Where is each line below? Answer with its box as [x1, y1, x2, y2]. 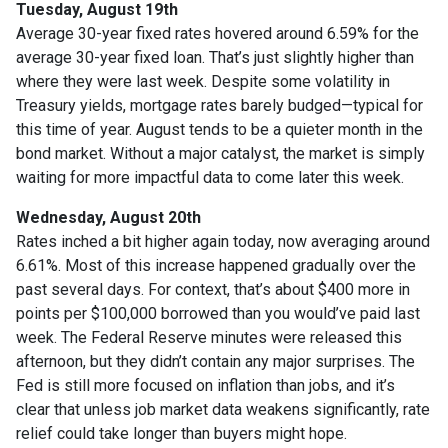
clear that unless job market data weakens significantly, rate [16, 400, 430, 420]
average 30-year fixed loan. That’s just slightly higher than [16, 48, 414, 68]
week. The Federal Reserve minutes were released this [16, 328, 402, 348]
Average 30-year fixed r [16, 24, 180, 44]
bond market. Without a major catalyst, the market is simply [16, 144, 425, 164]
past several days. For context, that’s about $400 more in [16, 280, 410, 300]
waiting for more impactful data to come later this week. [16, 168, 404, 188]
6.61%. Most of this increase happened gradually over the [16, 256, 416, 276]
